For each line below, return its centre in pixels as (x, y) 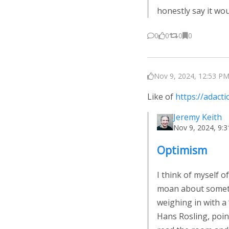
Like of (161, 97)
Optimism (182, 150)
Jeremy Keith (198, 117)
